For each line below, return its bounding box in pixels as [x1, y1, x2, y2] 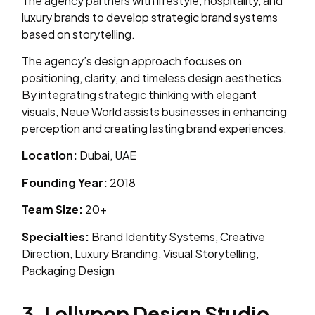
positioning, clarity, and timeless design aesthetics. [22, 70, 285, 85]
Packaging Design [22, 262, 115, 278]
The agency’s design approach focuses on [22, 53, 243, 68]
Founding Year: [22, 174, 108, 190]
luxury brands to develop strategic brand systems [22, 9, 278, 25]
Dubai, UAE [77, 148, 137, 163]
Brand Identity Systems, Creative [89, 229, 266, 244]
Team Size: [22, 202, 84, 217]
